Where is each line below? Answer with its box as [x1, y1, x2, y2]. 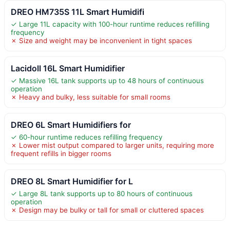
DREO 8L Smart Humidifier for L [11, 176, 133, 186]
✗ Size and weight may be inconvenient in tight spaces [11, 36, 192, 45]
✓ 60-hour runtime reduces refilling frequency [11, 132, 162, 141]
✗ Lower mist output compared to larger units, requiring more [11, 141, 214, 149]
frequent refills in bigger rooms [11, 149, 111, 158]
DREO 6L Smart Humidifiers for [11, 119, 131, 130]
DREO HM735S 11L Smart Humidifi [11, 6, 144, 17]
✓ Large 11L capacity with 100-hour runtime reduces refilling [11, 20, 209, 28]
